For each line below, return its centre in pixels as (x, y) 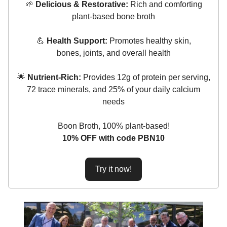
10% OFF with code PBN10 (113, 138)
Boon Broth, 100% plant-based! (113, 126)
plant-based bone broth (113, 16)
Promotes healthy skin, (149, 41)
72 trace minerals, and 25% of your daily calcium (113, 89)
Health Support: (77, 41)
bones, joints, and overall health (113, 53)
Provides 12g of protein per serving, (145, 77)
